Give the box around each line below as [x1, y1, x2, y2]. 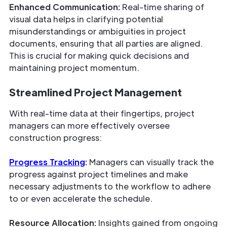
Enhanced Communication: [9, 2, 120, 13]
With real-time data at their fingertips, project [9, 108, 195, 119]
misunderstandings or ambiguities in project [9, 26, 186, 37]
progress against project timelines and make [9, 169, 188, 180]
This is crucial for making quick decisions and [9, 50, 189, 61]
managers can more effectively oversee [9, 120, 170, 131]
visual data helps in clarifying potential [9, 14, 163, 25]
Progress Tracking [9, 157, 85, 168]
